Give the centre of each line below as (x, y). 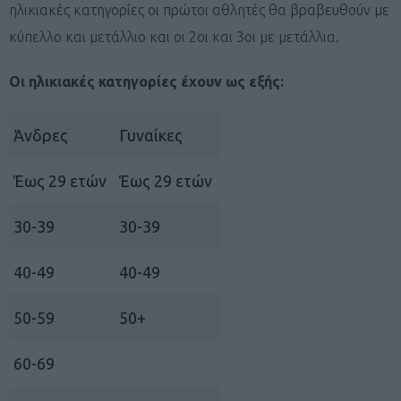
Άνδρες (43, 135)
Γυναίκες (153, 135)
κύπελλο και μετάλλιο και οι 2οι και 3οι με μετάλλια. (176, 36)
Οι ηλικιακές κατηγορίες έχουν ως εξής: (146, 81)
